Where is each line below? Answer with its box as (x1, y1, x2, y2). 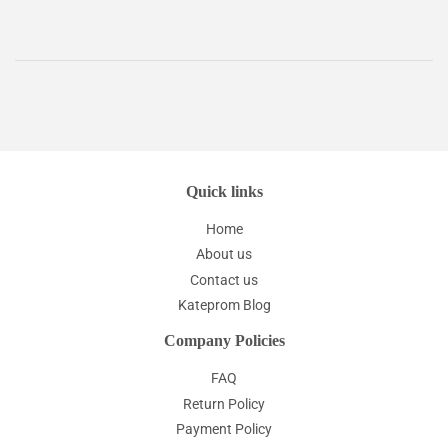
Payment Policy (176, 421, 272, 437)
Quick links (185, 182, 263, 200)
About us (196, 246, 252, 262)
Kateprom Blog (177, 297, 271, 313)
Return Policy (183, 395, 265, 412)
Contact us (190, 271, 258, 288)
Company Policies (163, 332, 285, 349)
